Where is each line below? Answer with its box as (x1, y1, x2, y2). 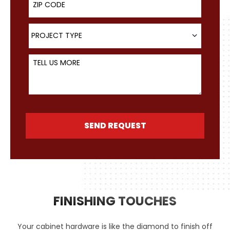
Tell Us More (28, 51, 73, 62)
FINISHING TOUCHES (53, 192, 177, 209)
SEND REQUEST (84, 119, 146, 131)
